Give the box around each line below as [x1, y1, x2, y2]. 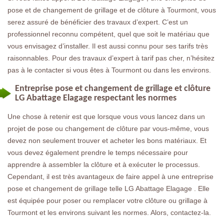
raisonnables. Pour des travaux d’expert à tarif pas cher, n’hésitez [7, 54, 214, 62]
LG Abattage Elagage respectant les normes [15, 93, 176, 103]
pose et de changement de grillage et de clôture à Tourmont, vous [7, 6, 216, 14]
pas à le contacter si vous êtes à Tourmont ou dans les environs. [7, 66, 211, 74]
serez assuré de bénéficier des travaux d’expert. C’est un [7, 18, 188, 26]
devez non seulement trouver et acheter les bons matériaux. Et [7, 136, 206, 144]
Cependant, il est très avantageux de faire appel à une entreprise [7, 172, 213, 180]
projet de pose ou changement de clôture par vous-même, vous [7, 124, 209, 132]
